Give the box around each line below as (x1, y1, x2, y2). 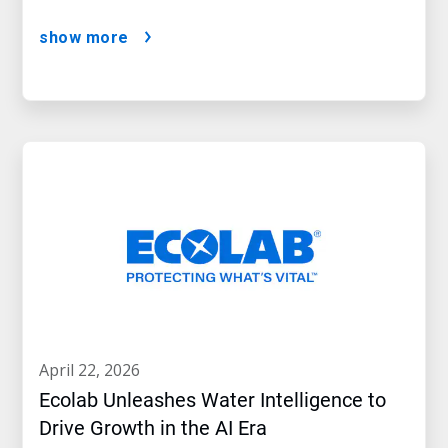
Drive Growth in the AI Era (39, 416, 267, 441)
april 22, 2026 (49, 359, 140, 382)
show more (39, 28, 129, 48)
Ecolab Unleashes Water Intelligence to (39, 388, 386, 413)
